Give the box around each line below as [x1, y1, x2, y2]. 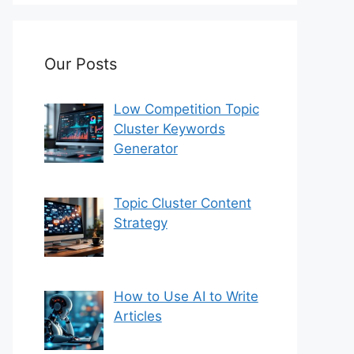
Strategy [113, 214, 168, 231]
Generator [113, 141, 178, 157]
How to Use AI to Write [113, 288, 258, 305]
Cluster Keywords [113, 121, 225, 137]
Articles [113, 308, 162, 325]
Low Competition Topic [113, 101, 259, 118]
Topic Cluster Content [113, 194, 251, 211]
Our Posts [44, 55, 117, 74]
